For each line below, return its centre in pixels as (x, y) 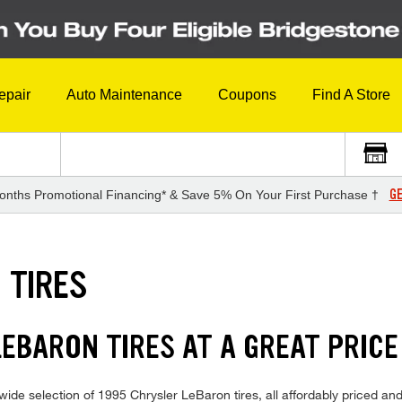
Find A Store (351, 95)
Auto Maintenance (124, 95)
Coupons (247, 95)
